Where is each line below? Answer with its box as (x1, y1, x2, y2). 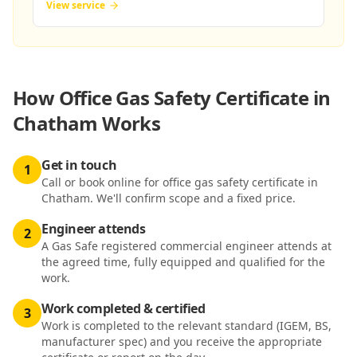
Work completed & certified (41, 300, 206, 317)
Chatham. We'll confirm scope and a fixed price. (41, 190, 296, 206)
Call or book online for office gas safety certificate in (41, 175, 318, 190)
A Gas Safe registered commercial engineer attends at (41, 238, 331, 253)
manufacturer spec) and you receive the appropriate (41, 334, 322, 349)
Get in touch (41, 156, 117, 174)
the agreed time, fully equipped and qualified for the (41, 254, 325, 269)
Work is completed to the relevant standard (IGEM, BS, (41, 318, 331, 333)
